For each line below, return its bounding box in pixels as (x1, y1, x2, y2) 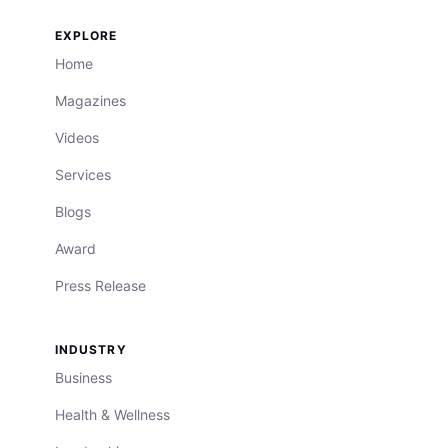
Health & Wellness (55, 406, 170, 424)
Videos (55, 129, 99, 147)
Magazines (55, 92, 126, 110)
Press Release (55, 277, 146, 295)
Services (55, 166, 111, 184)
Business (55, 369, 112, 387)
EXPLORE (55, 28, 118, 44)
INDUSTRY (55, 342, 127, 358)
